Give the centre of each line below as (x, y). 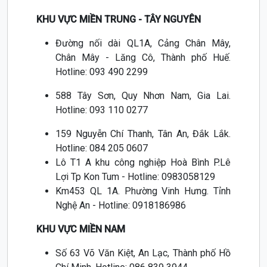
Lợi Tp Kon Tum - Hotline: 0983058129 (135, 177)
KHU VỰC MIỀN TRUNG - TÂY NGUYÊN (119, 20)
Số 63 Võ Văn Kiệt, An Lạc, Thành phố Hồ (143, 253)
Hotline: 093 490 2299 (102, 72)
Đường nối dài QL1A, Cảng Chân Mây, (143, 44)
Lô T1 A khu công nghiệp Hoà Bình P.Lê (143, 163)
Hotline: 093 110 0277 (102, 110)
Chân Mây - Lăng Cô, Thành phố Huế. (143, 58)
